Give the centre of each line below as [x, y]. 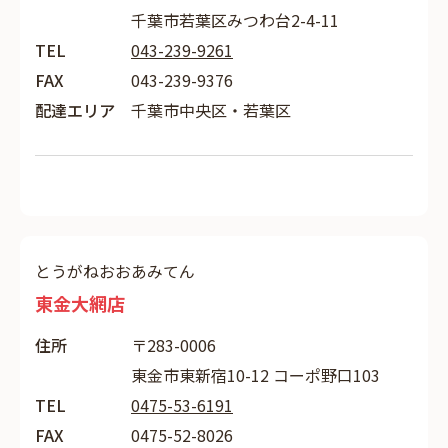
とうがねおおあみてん [115, 271]
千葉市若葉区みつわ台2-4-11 [235, 20]
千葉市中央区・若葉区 [211, 110]
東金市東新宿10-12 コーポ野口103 [255, 375]
